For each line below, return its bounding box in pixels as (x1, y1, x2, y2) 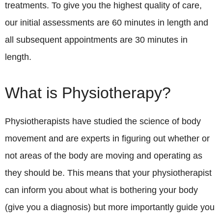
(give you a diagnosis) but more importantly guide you (5, 202, 215, 213)
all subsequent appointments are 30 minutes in (5, 35, 188, 45)
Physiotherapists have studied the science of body (5, 116, 201, 127)
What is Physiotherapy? (5, 84, 171, 102)
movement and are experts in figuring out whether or (5, 134, 210, 144)
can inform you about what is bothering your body (5, 185, 198, 195)
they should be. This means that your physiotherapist (5, 168, 212, 178)
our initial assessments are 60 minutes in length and (5, 18, 208, 28)
